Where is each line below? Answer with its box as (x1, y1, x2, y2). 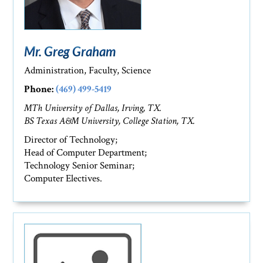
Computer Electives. (24, 172, 103, 186)
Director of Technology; (24, 133, 118, 147)
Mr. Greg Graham (24, 43, 116, 60)
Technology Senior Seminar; (24, 159, 135, 173)
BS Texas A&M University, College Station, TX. (24, 114, 195, 128)
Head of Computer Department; (24, 146, 147, 160)
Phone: (24, 83, 54, 96)
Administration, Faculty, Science (24, 64, 151, 77)
